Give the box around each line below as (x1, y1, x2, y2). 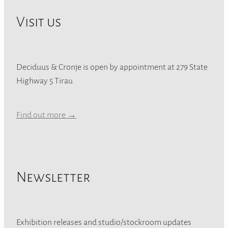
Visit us (16, 11, 61, 31)
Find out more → (16, 108, 76, 121)
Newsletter (16, 166, 90, 186)
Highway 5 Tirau (16, 74, 73, 86)
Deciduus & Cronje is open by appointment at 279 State (16, 60, 208, 72)
